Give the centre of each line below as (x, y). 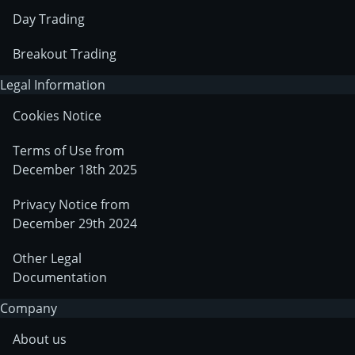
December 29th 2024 (75, 224)
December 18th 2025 (75, 170)
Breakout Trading (65, 54)
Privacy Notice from (71, 205)
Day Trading (49, 19)
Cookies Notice (57, 116)
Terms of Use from (69, 151)
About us (40, 340)
